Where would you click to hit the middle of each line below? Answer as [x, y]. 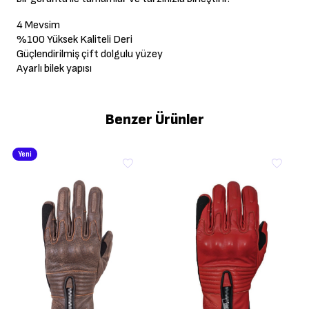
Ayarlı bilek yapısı [54, 69]
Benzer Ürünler [154, 120]
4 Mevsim [38, 26]
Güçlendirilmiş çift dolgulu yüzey [90, 54]
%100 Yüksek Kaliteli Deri [74, 40]
